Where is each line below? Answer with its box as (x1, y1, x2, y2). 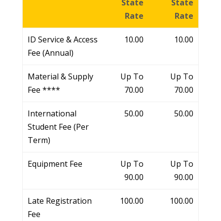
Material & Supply (27, 71, 93, 82)
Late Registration (27, 195, 92, 207)
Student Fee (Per (27, 121, 89, 133)
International (27, 108, 76, 119)
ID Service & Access (27, 34, 98, 45)
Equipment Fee (27, 158, 82, 170)
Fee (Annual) (27, 47, 74, 59)
